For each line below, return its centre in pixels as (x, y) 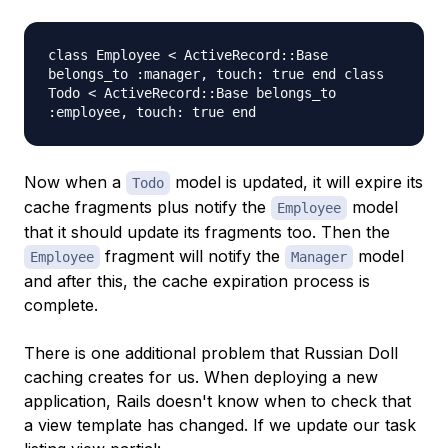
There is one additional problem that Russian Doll (211, 353)
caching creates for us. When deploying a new (201, 377)
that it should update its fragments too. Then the (207, 232)
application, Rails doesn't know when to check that (217, 401)
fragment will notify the (192, 256)
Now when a (75, 182)
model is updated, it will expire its (296, 182)
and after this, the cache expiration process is (197, 281)
